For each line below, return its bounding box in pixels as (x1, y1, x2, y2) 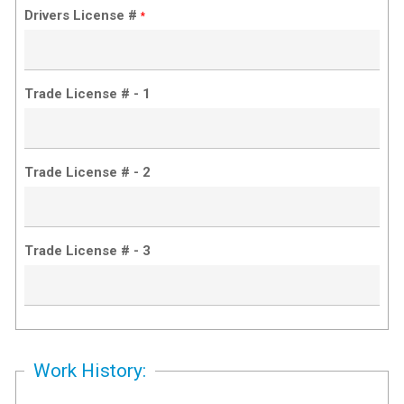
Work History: (33, 359, 147, 381)
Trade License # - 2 (24, 163, 151, 180)
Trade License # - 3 (24, 242, 151, 259)
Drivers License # (24, 6, 142, 23)
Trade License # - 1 (24, 85, 151, 102)
